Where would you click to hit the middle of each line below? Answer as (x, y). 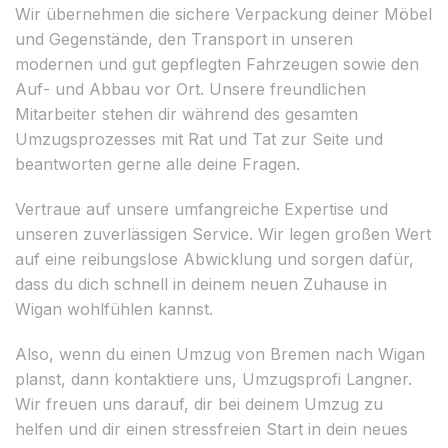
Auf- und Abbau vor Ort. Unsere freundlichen (190, 88)
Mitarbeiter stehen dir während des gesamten (186, 113)
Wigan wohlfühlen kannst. (114, 308)
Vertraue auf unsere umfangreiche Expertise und (201, 208)
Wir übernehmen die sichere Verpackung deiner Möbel (223, 13)
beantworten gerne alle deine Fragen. (157, 163)
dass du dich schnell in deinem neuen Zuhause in (201, 283)
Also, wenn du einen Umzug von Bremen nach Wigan (220, 353)
